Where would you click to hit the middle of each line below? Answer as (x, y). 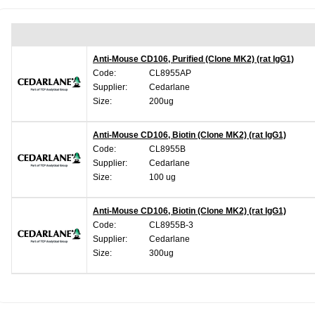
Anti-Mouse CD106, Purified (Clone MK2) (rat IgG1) (193, 59)
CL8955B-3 (171, 225)
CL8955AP (170, 73)
